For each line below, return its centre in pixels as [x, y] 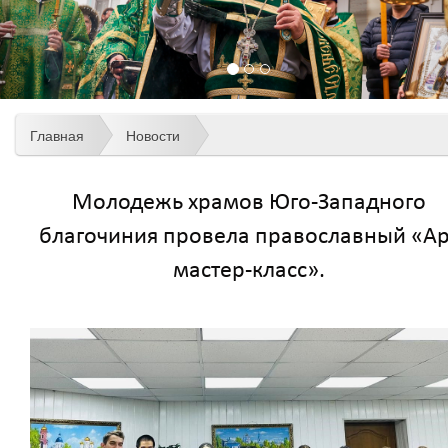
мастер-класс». [248, 270]
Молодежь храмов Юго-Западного [248, 202]
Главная [57, 135]
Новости [153, 135]
